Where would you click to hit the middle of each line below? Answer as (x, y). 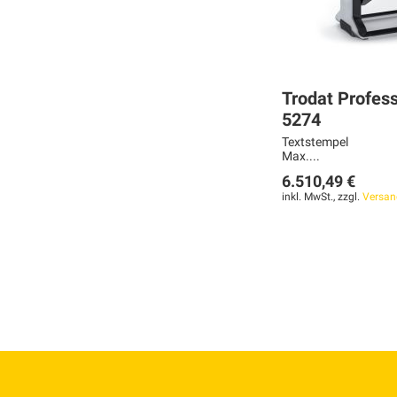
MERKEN (66, 265)
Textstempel (315, 142)
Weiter (47, 236)
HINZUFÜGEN (81, 358)
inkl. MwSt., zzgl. (322, 197)
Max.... (300, 156)
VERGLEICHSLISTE (98, 327)
